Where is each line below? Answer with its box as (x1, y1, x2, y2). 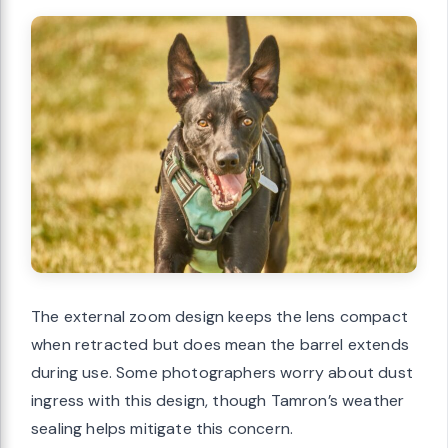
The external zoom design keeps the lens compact (31, 306, 408, 328)
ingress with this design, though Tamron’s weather (31, 390, 405, 412)
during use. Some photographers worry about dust (31, 362, 413, 384)
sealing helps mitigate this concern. (31, 418, 294, 440)
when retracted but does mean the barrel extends (31, 334, 409, 356)
